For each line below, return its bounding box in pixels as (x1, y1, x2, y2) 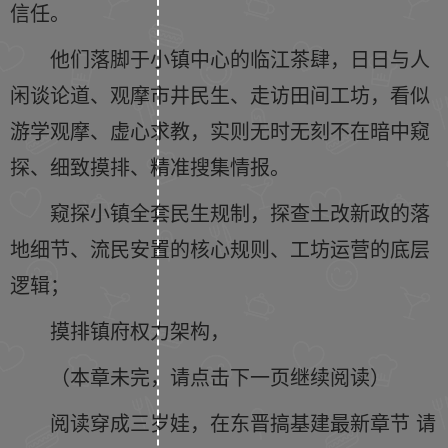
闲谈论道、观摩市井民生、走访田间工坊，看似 (10, 80, 430, 109)
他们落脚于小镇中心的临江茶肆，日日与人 (50, 44, 430, 73)
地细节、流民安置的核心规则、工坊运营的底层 (10, 234, 430, 263)
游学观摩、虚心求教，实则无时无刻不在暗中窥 (10, 116, 430, 145)
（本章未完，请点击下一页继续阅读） (50, 362, 390, 391)
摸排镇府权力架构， (50, 316, 230, 345)
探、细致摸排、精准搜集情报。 (10, 152, 290, 181)
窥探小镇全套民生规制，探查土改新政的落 (50, 198, 430, 227)
